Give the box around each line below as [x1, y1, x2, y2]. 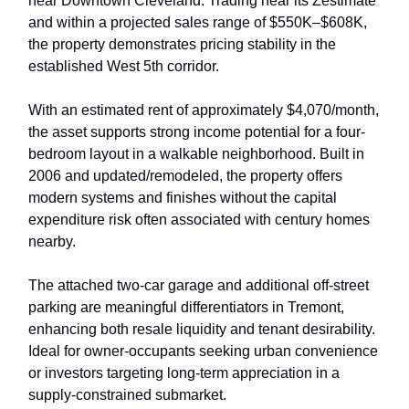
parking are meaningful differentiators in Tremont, [28, 299, 344, 316]
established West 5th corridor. [28, 58, 219, 75]
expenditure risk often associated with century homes [28, 212, 370, 228]
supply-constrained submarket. [28, 387, 226, 404]
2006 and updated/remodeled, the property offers [28, 168, 342, 184]
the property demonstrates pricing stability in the [28, 37, 336, 53]
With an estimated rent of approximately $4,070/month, [28, 102, 379, 119]
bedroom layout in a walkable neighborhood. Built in [28, 146, 364, 163]
